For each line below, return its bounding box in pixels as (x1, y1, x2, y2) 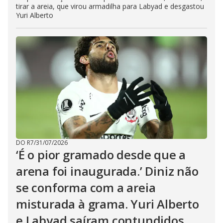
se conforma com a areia (16, 179, 156, 196)
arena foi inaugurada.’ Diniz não (16, 163, 199, 180)
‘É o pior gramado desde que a (16, 146, 186, 163)
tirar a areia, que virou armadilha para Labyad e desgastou (16, 1, 204, 11)
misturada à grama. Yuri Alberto (16, 196, 199, 213)
